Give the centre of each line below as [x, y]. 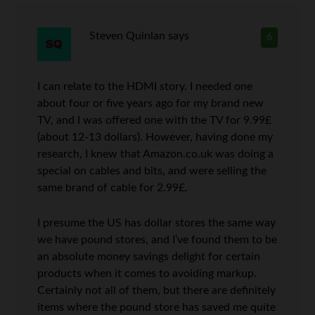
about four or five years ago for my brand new [151, 103]
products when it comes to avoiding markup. [147, 273]
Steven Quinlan [127, 36]
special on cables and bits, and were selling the [152, 171]
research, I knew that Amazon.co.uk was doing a [156, 154]
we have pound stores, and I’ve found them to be [157, 239]
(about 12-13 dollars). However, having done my [155, 137]
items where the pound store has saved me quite [157, 307]
